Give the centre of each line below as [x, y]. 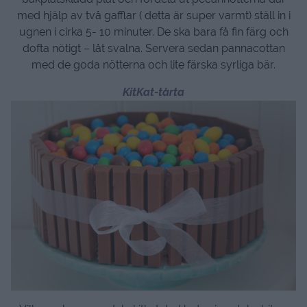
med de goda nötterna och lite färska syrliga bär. [153, 65]
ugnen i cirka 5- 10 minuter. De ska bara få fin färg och [153, 32]
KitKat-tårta [153, 93]
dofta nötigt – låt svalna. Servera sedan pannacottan [153, 49]
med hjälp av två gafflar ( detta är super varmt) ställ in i [153, 16]
